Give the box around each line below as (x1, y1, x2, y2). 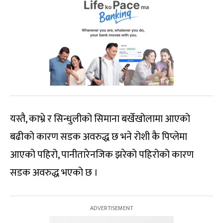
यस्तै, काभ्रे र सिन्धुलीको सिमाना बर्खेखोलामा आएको (10, 111, 190, 127)
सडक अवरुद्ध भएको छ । (10, 164, 98, 181)
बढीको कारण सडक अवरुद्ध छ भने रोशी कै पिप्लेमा (10, 128, 187, 145)
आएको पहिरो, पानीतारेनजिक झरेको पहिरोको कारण (10, 146, 194, 163)
